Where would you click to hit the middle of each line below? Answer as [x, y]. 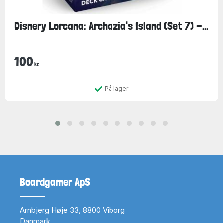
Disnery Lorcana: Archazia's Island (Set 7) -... [111, 26]
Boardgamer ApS [55, 182]
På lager [116, 88]
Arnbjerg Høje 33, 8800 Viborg [72, 210]
